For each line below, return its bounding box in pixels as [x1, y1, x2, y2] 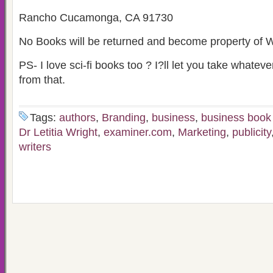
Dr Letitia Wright [19, 126, 97, 138]
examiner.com [104, 126, 172, 138]
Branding [102, 112, 146, 124]
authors [59, 112, 96, 124]
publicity [232, 126, 271, 138]
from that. [19, 74, 65, 86]
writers [19, 141, 51, 153]
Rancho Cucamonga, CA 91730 [19, 12, 173, 24]
